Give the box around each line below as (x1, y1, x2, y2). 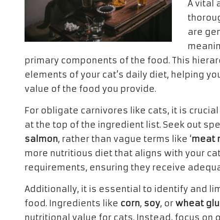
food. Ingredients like (25, 198, 120, 209)
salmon (25, 134, 58, 144)
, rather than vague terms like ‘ (58, 134, 192, 144)
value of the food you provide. (25, 83, 156, 94)
